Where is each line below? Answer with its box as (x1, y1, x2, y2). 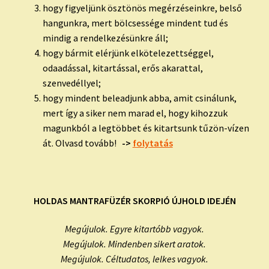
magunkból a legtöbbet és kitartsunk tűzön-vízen (42, 122, 249, 134)
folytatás (132, 137, 173, 150)
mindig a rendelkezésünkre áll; (42, 32, 168, 44)
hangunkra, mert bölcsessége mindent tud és (42, 17, 228, 29)
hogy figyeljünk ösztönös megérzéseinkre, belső (42, 2, 242, 14)
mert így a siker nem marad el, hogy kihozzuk (42, 107, 228, 119)
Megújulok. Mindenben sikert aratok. (63, 238, 206, 250)
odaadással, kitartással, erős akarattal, (42, 62, 203, 74)
